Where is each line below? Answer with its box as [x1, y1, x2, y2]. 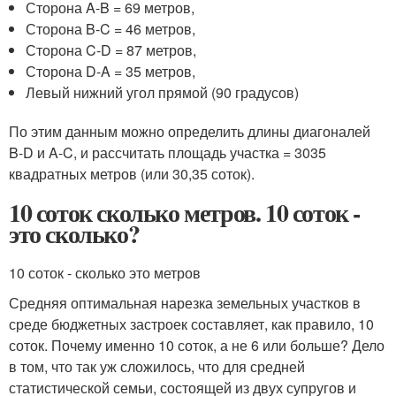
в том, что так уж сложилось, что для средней [9, 356, 305, 377]
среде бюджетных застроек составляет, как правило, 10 [9, 314, 374, 334]
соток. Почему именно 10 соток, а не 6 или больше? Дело [9, 335, 385, 355]
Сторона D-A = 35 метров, [26, 61, 196, 81]
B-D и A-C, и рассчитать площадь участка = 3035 [9, 142, 326, 163]
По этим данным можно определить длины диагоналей [9, 121, 370, 141]
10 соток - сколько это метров [9, 263, 201, 283]
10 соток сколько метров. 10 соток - [9, 194, 361, 231]
